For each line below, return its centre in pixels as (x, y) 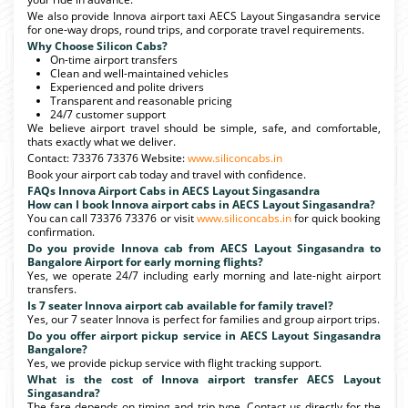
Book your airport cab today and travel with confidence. (167, 174)
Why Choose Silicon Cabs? (97, 46)
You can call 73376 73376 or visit (112, 218)
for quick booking (336, 218)
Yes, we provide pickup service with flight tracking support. (174, 362)
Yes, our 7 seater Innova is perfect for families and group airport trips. (204, 319)
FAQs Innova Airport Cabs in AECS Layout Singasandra (173, 190)
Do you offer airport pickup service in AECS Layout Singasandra (204, 335)
